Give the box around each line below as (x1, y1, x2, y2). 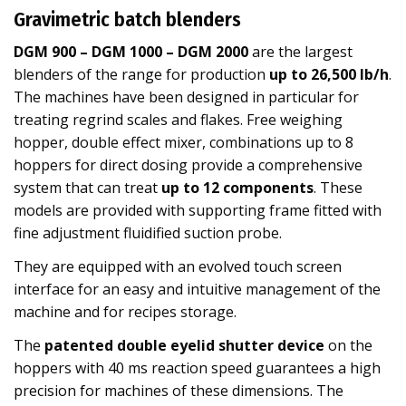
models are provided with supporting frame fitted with (14, 200, 382, 220)
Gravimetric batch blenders (14, 7, 241, 32)
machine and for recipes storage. (14, 302, 237, 322)
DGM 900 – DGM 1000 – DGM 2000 (14, 42, 248, 62)
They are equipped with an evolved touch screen (14, 256, 342, 276)
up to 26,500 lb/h (269, 64, 389, 84)
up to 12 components (161, 178, 314, 198)
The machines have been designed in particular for (14, 87, 359, 107)
